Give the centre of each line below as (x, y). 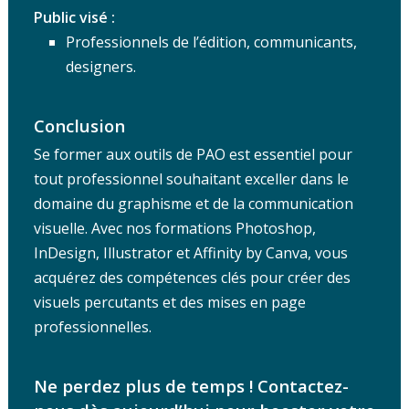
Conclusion (79, 125)
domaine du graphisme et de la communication (193, 203)
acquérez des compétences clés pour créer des (192, 277)
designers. (100, 66)
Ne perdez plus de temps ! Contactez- (191, 385)
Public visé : (74, 17)
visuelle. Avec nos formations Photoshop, (174, 228)
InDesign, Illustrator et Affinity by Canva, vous (190, 252)
